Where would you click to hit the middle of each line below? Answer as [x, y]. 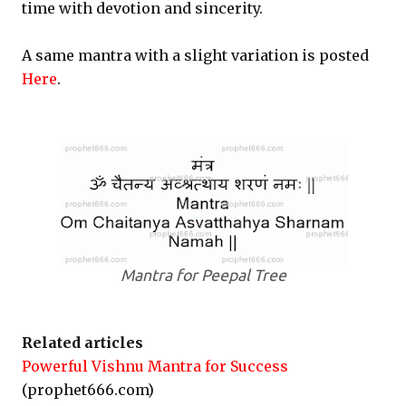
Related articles [82, 343]
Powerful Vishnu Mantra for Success [155, 366]
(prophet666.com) [88, 390]
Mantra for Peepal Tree [203, 275]
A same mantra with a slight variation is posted [195, 55]
